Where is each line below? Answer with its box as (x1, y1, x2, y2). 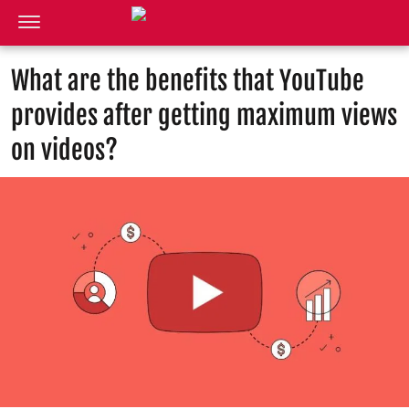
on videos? (11, 134, 118, 166)
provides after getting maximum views (11, 100, 397, 131)
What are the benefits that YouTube (11, 65, 364, 97)
